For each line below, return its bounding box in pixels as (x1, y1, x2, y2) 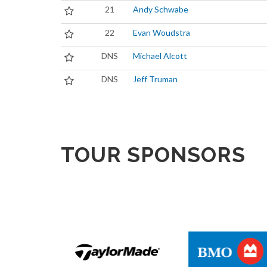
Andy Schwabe (133, 4, 188, 14)
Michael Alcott (133, 51, 187, 61)
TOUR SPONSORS (61, 142, 246, 167)
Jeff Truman (133, 74, 178, 84)
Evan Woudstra (133, 27, 190, 38)
